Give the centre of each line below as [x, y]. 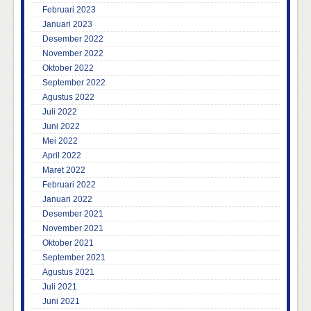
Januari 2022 [67, 200]
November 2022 [73, 54]
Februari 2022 [69, 185]
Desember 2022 [73, 39]
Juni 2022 [61, 127]
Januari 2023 [67, 25]
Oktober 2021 [68, 243]
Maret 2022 [64, 170]
